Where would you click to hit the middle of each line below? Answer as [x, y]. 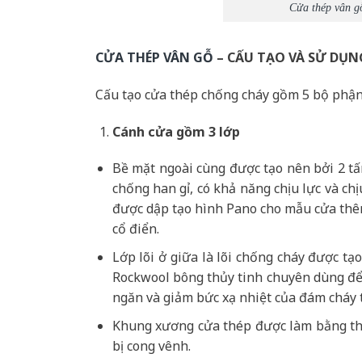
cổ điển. [135, 229]
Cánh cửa [144, 131]
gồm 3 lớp [208, 131]
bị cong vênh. [151, 345]
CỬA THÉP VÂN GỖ [154, 57]
